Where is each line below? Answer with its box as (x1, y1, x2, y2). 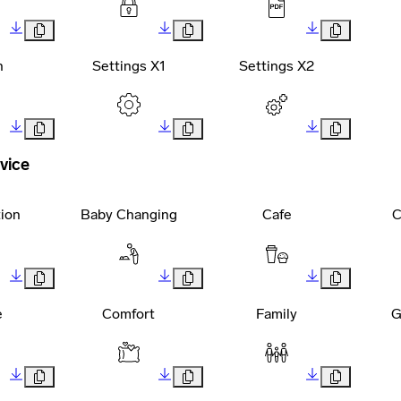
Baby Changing (80, 206, 177, 224)
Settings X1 (91, 56, 166, 74)
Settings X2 (239, 56, 315, 74)
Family (256, 305, 298, 323)
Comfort (102, 305, 156, 323)
